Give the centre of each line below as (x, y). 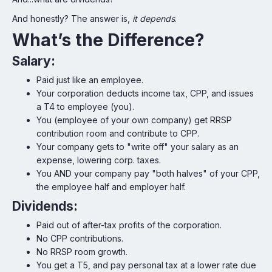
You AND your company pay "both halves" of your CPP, (148, 173)
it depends (154, 19)
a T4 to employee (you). (85, 107)
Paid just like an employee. (90, 80)
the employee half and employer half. (111, 187)
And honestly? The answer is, (72, 19)
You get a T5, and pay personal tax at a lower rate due (146, 265)
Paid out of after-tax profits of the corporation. (129, 225)
